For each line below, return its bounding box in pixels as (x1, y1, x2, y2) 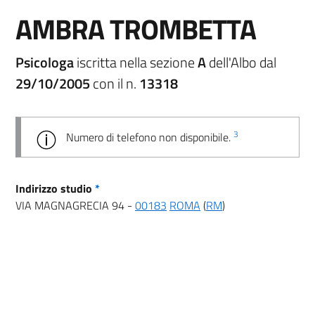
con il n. (90, 72, 139, 94)
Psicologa (15, 51, 77, 73)
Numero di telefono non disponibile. (66, 128, 233, 146)
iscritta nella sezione (77, 51, 198, 73)
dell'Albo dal (206, 51, 276, 73)
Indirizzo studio (15, 179, 95, 197)
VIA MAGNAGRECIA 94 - (15, 196, 135, 214)
